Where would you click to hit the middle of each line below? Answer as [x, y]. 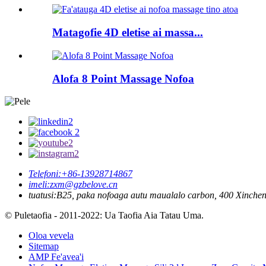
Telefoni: [45, 174]
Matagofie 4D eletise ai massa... [128, 33]
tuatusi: [42, 195]
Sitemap [44, 246]
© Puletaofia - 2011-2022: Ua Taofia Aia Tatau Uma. [104, 216]
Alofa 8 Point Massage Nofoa [123, 78]
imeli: [39, 185]
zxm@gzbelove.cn [84, 185]
